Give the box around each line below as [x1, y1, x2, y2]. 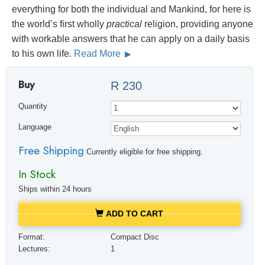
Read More [74, 49, 123, 59]
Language [18, 123, 51, 132]
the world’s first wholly [12, 19, 106, 30]
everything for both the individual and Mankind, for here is [12, 4, 251, 15]
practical [106, 19, 142, 30]
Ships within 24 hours [18, 185, 92, 193]
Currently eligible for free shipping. [83, 148, 203, 157]
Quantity [18, 102, 47, 111]
